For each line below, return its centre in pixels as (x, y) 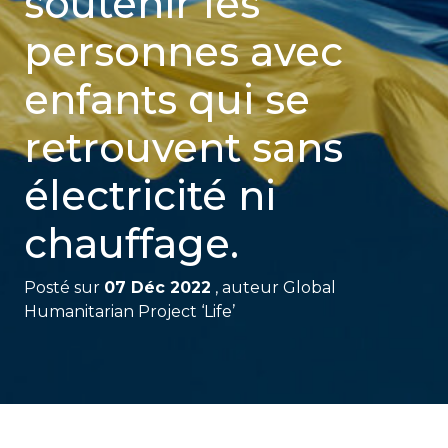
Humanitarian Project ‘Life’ (129, 312)
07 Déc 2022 (157, 288)
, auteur (246, 288)
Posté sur (63, 288)
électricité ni (149, 196)
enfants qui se (166, 100)
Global (309, 288)
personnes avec (183, 52)
